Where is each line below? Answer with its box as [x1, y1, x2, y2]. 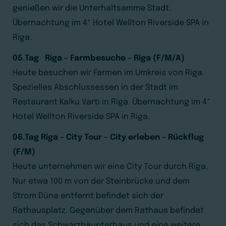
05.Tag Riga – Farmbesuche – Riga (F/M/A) [13, 54, 185, 63]
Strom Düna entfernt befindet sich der [13, 192, 163, 200]
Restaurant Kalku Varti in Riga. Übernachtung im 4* [13, 98, 210, 106]
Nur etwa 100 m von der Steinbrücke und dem [13, 177, 190, 186]
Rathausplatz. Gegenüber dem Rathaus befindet [13, 206, 204, 215]
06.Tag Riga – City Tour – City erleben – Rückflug [13, 133, 204, 142]
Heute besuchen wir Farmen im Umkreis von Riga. [13, 69, 204, 77]
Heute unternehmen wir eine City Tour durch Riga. [13, 162, 208, 171]
